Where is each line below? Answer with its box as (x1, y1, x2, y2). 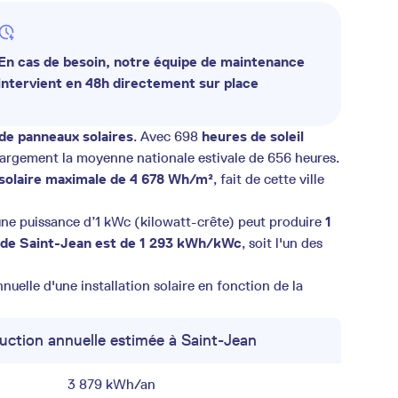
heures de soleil (202, 128, 304, 145)
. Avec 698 (133, 128, 202, 145)
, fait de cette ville (213, 171, 324, 187)
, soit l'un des (242, 235, 322, 251)
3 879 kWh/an (67, 376, 155, 393)
